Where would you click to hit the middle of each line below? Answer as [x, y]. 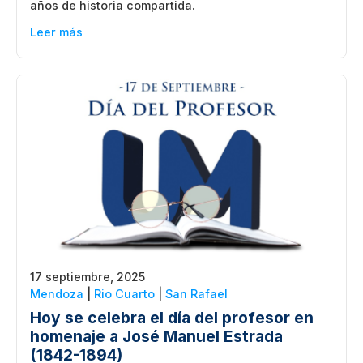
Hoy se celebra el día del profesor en [172, 317]
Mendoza [57, 293]
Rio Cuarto [124, 293]
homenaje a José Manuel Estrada [156, 336]
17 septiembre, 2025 [88, 276]
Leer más [56, 32]
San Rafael [196, 293]
